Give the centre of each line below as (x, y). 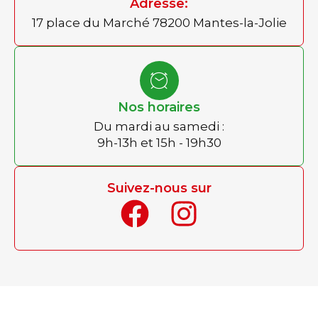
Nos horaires (159, 107)
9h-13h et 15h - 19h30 (159, 142)
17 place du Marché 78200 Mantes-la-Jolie (159, 22)
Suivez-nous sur (159, 188)
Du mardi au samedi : (159, 126)
